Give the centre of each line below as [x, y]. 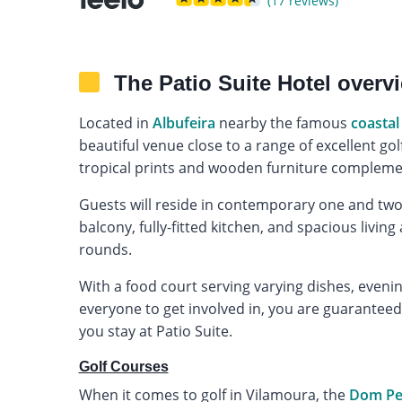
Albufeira [184, 122]
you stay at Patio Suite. [155, 331]
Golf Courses [123, 366]
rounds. [105, 249]
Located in [115, 122]
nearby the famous [283, 122]
